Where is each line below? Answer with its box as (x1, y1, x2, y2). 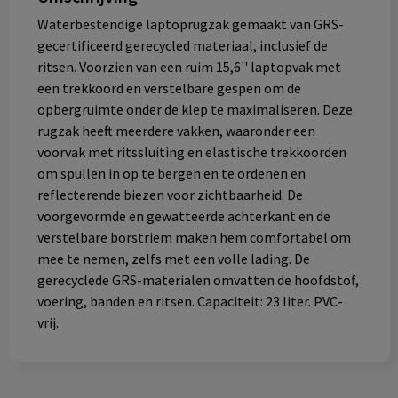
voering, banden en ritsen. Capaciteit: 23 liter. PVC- (36, 292, 343, 311)
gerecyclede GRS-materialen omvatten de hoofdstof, (36, 271, 359, 290)
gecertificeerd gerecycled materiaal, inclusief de (36, 36, 328, 55)
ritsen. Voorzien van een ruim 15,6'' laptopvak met (36, 58, 341, 76)
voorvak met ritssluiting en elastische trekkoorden (36, 143, 346, 162)
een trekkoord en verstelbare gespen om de (36, 79, 301, 98)
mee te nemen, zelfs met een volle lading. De (36, 250, 310, 268)
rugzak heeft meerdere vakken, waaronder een (36, 122, 315, 140)
